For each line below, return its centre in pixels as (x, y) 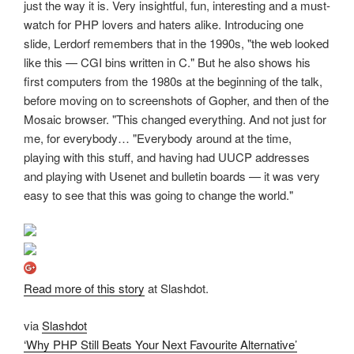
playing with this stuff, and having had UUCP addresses (167, 156)
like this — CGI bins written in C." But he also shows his (167, 62)
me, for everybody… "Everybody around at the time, (158, 137)
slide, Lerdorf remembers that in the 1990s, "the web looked (176, 43)
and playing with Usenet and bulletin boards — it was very (172, 175)
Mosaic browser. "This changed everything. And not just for (175, 119)
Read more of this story (84, 288)
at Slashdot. (177, 288)
